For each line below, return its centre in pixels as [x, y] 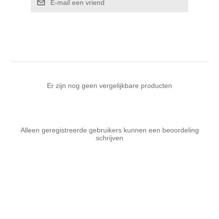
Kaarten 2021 [44, 9]
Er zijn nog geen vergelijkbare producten [109, 86]
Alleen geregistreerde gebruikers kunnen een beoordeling [109, 130]
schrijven [109, 138]
